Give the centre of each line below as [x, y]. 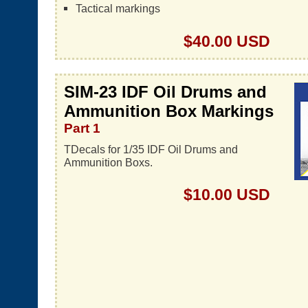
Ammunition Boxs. [108, 162]
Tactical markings [118, 8]
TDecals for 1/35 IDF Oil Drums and [151, 149]
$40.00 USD [227, 41]
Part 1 [82, 128]
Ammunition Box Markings [169, 111]
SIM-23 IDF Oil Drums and [165, 92]
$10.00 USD [227, 195]
